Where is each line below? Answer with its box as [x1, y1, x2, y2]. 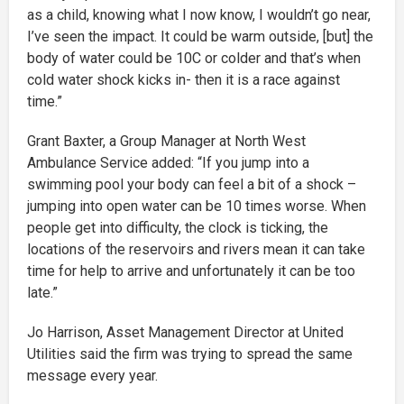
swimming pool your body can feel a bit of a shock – [27, 175, 356, 193]
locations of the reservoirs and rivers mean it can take [27, 240, 365, 258]
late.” [27, 283, 58, 301]
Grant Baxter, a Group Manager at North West [27, 132, 306, 150]
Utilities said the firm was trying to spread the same [27, 344, 353, 363]
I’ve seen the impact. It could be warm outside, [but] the [27, 27, 373, 45]
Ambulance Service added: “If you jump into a [27, 153, 309, 171]
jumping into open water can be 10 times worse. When [27, 197, 366, 215]
